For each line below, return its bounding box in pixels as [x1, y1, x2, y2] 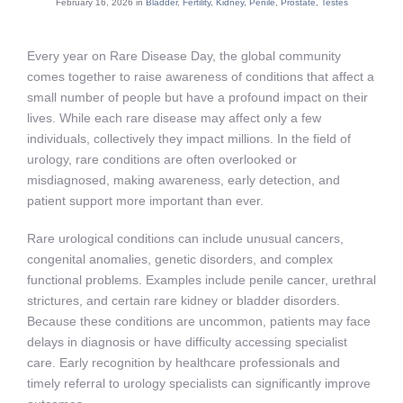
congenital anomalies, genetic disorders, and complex [27, 252, 333, 267]
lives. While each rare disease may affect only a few [27, 111, 321, 126]
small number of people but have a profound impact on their [27, 90, 368, 105]
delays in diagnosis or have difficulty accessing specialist [27, 335, 347, 350]
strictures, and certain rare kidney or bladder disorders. [27, 293, 340, 309]
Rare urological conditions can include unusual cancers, [27, 231, 344, 246]
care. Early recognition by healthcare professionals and [27, 355, 340, 371]
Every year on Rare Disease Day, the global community [27, 49, 341, 64]
